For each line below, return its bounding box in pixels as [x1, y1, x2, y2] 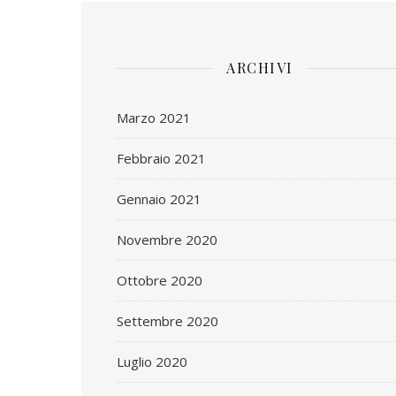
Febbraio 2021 [117, 149, 206, 167]
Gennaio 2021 [117, 190, 202, 208]
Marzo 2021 [117, 109, 191, 126]
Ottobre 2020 [117, 271, 202, 289]
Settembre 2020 [117, 312, 218, 330]
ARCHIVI [226, 58, 293, 77]
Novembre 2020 [117, 231, 217, 248]
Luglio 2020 [117, 353, 187, 370]
